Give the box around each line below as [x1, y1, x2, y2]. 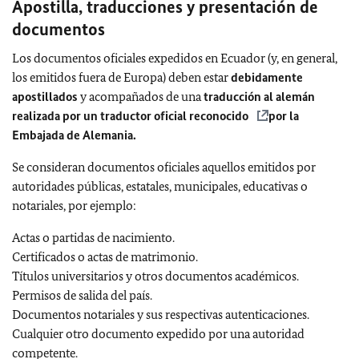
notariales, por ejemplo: [12, 198, 136, 213]
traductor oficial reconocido [100, 108, 251, 123]
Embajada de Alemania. [12, 127, 136, 143]
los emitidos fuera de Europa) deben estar [12, 70, 231, 85]
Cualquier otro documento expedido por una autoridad [12, 326, 305, 341]
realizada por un [12, 108, 100, 123]
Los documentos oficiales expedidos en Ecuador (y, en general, [12, 50, 337, 66]
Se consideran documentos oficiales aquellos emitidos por [12, 159, 316, 175]
